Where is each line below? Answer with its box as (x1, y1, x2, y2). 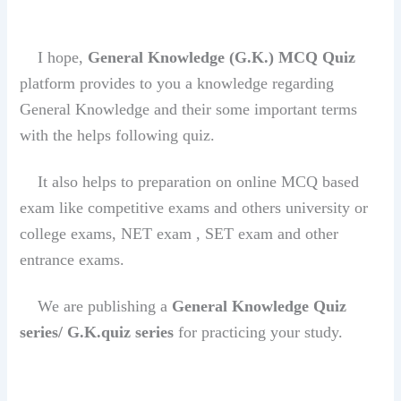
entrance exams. (20, 251, 130, 269)
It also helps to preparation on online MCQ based (20, 173, 360, 192)
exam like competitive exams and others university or (20, 199, 369, 218)
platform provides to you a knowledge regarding (20, 73, 335, 92)
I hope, (20, 47, 89, 66)
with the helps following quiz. (20, 125, 225, 144)
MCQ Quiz (278, 47, 356, 66)
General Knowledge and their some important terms (20, 99, 358, 118)
